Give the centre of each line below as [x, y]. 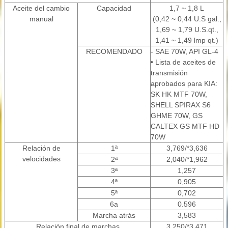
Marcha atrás [114, 215]
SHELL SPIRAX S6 [181, 105]
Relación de [41, 148]
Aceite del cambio [41, 8]
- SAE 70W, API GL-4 [184, 51]
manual [41, 19]
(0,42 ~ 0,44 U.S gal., [187, 19]
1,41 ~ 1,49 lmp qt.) [187, 40]
